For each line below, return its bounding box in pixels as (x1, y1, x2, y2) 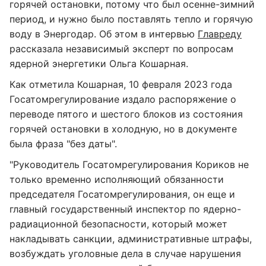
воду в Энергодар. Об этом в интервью (9, 28, 198, 40)
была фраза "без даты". (9, 138, 117, 150)
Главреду (198, 28, 242, 40)
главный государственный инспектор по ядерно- (9, 203, 241, 215)
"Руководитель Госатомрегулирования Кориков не (9, 159, 249, 170)
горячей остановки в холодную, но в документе (9, 123, 237, 135)
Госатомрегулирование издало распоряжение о (9, 93, 236, 105)
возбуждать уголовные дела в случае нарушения (9, 248, 241, 259)
